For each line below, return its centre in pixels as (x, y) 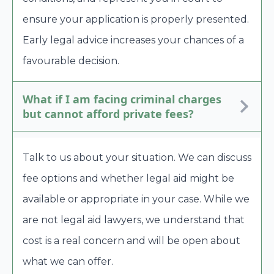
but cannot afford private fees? (108, 113)
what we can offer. (68, 261)
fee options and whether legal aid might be (128, 178)
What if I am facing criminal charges (122, 99)
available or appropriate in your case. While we (136, 199)
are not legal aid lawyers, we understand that (134, 220)
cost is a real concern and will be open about (131, 240)
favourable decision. (71, 61)
